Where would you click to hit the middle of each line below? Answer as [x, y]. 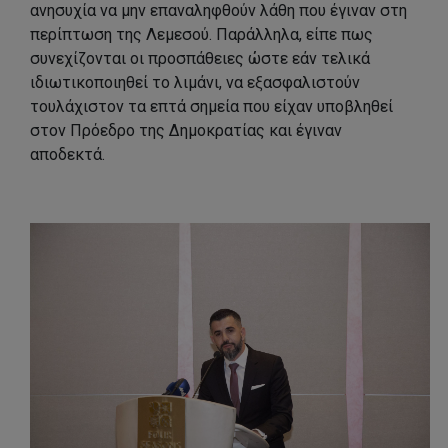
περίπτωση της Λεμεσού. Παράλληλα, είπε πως [201, 34]
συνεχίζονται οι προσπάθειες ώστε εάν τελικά [200, 58]
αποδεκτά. [67, 154]
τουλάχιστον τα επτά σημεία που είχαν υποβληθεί [211, 106]
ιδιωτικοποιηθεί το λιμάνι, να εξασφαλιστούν [195, 82]
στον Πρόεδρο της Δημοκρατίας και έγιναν [186, 130]
